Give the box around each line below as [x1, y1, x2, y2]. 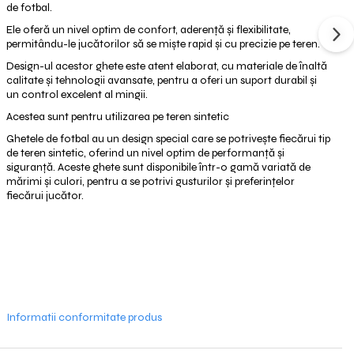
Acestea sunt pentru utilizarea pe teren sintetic [6, 110, 229, 123]
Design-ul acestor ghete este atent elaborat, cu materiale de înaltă [6, 59, 327, 73]
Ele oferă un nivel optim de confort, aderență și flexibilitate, [6, 23, 291, 36]
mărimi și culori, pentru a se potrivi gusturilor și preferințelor [6, 175, 295, 188]
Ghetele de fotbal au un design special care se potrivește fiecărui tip [6, 132, 330, 145]
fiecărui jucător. [6, 189, 84, 202]
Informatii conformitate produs [6, 311, 162, 324]
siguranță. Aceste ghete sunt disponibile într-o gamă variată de [6, 160, 311, 174]
